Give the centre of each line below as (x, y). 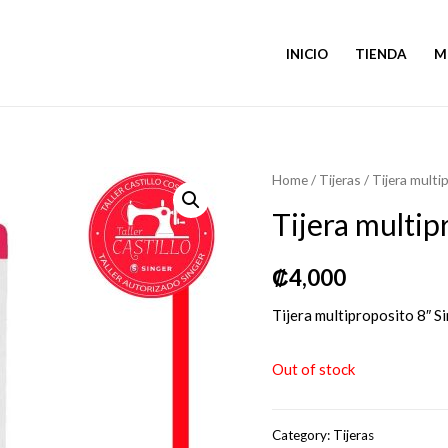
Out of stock (313, 368)
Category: (302, 435)
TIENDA (381, 53)
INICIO (307, 53)
